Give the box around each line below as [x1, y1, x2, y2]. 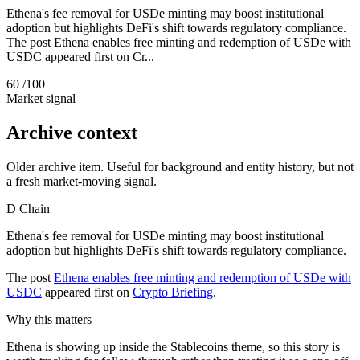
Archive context [6, 121, 137, 143]
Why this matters [6, 312, 92, 326]
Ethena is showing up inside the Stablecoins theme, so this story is [6, 339, 340, 354]
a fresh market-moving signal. [6, 174, 157, 188]
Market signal [6, 91, 76, 105]
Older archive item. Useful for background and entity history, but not [6, 159, 354, 174]
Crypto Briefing [133, 284, 213, 299]
